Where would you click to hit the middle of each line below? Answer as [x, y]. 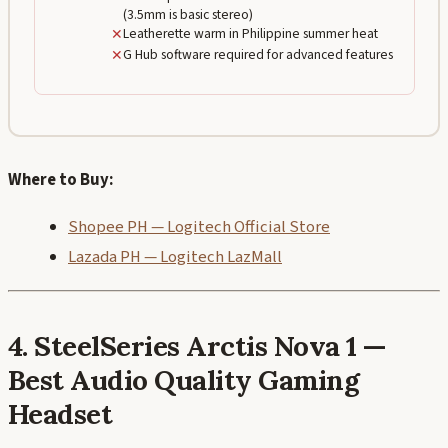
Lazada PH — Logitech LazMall [175, 257]
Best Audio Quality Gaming [184, 379]
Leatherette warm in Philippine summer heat [250, 34]
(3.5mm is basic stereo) [187, 15]
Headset [60, 413]
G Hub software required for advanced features [257, 55]
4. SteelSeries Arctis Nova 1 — [197, 345]
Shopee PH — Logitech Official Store [199, 227]
